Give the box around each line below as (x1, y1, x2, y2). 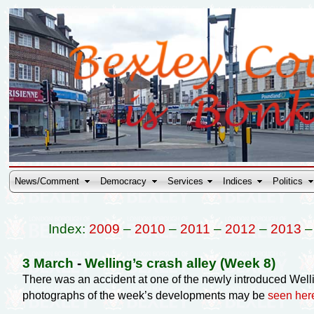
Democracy (100, 176, 147, 187)
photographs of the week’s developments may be (22, 289, 268, 301)
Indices (223, 176, 253, 187)
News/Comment (15, 176, 80, 187)
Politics (273, 176, 303, 187)
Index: (48, 221, 89, 236)
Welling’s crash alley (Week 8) (84, 255, 275, 271)
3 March (22, 255, 74, 271)
